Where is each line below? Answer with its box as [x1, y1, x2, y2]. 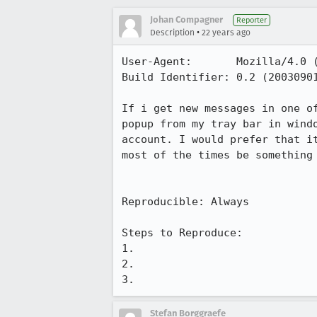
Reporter [236, 16, 267, 25]
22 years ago [202, 28, 250, 38]
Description [150, 28, 195, 38]
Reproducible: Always [122, 195, 249, 208]
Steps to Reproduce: [122, 226, 243, 239]
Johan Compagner [150, 14, 223, 25]
